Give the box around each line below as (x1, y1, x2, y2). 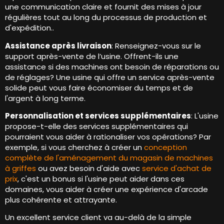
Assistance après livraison (5, 40, 111, 51)
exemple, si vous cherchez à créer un (5, 141, 144, 152)
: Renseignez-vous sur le (111, 40, 201, 51)
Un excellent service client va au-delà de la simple (5, 212, 191, 223)
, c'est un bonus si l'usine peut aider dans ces (17, 173, 184, 184)
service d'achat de (142, 162, 211, 173)
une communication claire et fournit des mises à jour (5, 1, 201, 12)
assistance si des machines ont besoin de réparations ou (5, 61, 219, 72)
